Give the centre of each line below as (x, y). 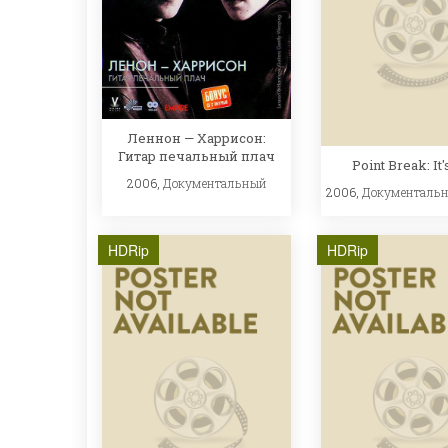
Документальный (214, 183)
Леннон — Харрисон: (196, 138)
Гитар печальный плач (196, 156)
